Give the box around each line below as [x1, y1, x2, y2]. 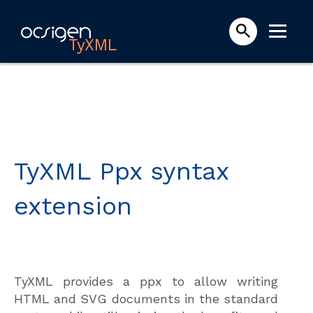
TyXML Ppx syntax [14, 156, 228, 186]
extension [14, 191, 132, 221]
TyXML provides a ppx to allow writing [14, 274, 278, 289]
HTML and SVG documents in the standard [14, 291, 278, 306]
